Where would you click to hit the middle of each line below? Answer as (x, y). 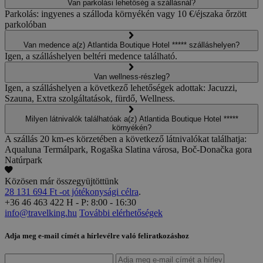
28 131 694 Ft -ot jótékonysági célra (72, 191)
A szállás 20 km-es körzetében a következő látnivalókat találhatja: (126, 139)
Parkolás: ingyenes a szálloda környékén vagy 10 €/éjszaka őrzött (126, 14)
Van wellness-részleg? (131, 76)
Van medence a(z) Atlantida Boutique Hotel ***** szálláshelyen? (131, 45)
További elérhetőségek (121, 213)
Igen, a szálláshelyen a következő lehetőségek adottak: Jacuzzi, (121, 87)
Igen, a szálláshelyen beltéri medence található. (91, 56)
